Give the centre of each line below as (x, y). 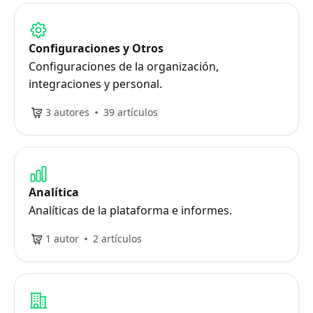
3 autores (67, 112)
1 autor (62, 239)
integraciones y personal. (95, 84)
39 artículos (131, 112)
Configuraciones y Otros (96, 48)
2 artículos (117, 239)
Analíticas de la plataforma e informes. (130, 210)
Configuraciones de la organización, (124, 66)
